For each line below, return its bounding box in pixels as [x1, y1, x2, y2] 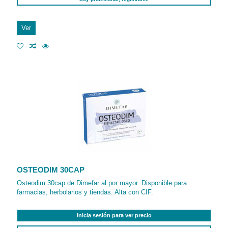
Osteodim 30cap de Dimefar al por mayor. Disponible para [17, 179, 187, 187]
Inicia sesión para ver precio [76, 212, 152, 218]
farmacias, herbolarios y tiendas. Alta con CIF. [17, 188, 154, 196]
